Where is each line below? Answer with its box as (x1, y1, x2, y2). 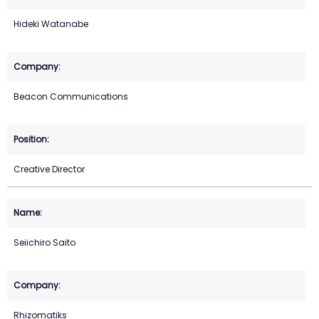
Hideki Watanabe (14, 18, 88, 31)
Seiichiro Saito (14, 236, 75, 249)
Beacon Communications (14, 90, 128, 103)
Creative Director (14, 163, 85, 176)
